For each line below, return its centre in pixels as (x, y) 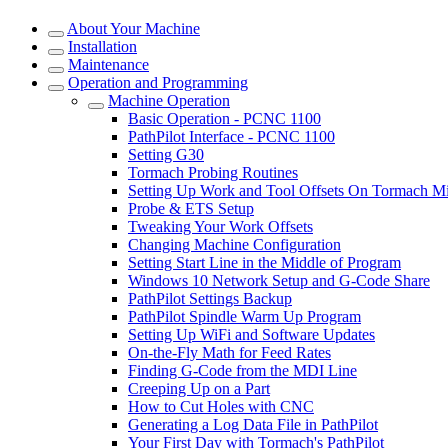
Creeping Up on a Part (199, 388)
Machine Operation (169, 100)
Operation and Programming (158, 82)
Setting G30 (166, 154)
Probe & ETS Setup (191, 208)
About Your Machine (133, 28)
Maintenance (108, 64)
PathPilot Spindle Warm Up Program (244, 316)
